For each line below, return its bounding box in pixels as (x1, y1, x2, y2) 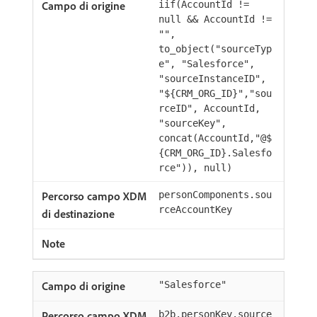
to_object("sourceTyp (158, 43, 272, 54)
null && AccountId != (158, 13, 272, 25)
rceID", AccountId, (158, 103, 260, 114)
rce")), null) (158, 162, 232, 173)
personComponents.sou (158, 189, 272, 200)
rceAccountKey (158, 204, 232, 215)
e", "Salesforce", (158, 58, 255, 69)
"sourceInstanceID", (158, 73, 266, 84)
